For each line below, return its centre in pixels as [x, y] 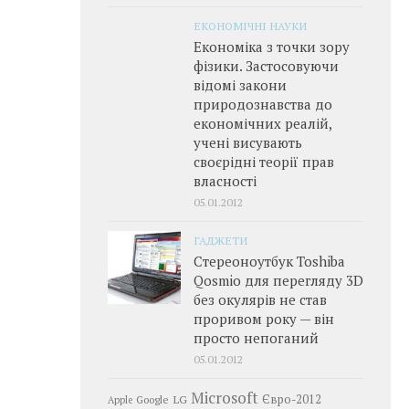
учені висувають [248, 142]
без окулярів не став [260, 299]
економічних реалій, [262, 123]
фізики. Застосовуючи [266, 65]
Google [152, 399]
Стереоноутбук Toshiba [269, 261]
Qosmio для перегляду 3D [278, 280]
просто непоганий [256, 337]
